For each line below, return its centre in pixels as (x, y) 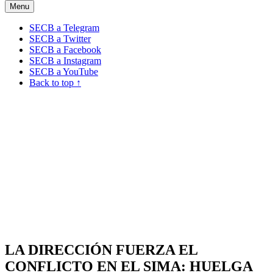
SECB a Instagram (65, 60)
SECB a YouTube (64, 71)
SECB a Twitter (60, 38)
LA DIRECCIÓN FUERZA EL (101, 250)
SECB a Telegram (64, 27)
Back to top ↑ (55, 82)
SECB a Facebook (65, 49)
